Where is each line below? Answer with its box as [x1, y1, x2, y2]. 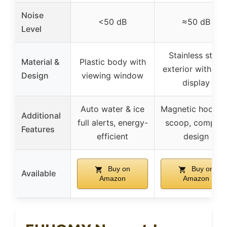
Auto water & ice [81, 104, 144, 115]
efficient [97, 131, 128, 142]
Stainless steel [169, 50, 223, 61]
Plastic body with [79, 57, 146, 67]
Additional [21, 110, 61, 121]
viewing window [82, 70, 143, 81]
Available [21, 168, 56, 179]
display [182, 78, 210, 88]
